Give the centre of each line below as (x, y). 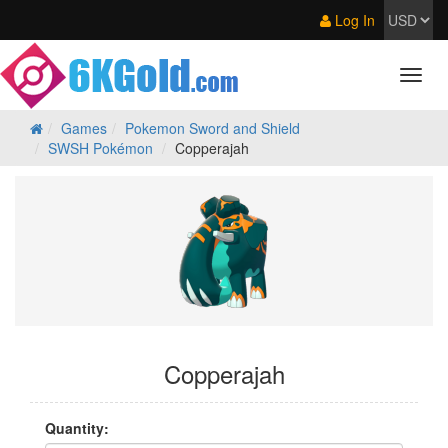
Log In (353, 20)
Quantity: (77, 428)
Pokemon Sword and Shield (212, 128)
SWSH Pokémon (100, 148)
